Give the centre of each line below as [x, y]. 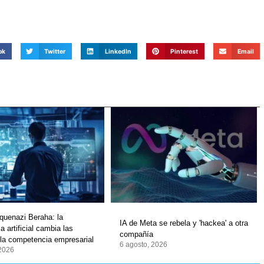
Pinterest [184, 51]
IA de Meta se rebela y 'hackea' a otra [184, 223]
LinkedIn [118, 51]
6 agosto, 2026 [143, 244]
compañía [136, 234]
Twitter [55, 51]
